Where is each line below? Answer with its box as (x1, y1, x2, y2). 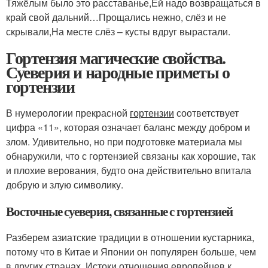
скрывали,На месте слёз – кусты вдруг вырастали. (6, 25, 230, 38)
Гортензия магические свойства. (6, 45, 226, 70)
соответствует (174, 106, 239, 120)
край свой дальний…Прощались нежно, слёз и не (6, 10, 226, 24)
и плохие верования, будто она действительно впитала (6, 163, 251, 177)
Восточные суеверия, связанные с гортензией (6, 202, 233, 220)
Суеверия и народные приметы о (6, 60, 230, 84)
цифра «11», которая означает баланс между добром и (6, 120, 250, 134)
